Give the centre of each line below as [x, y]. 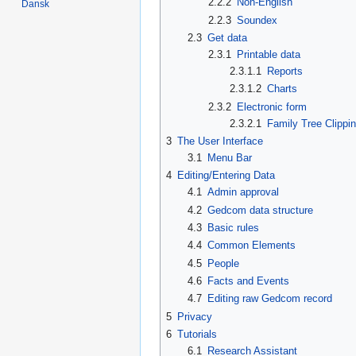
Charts [282, 89]
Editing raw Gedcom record [269, 299]
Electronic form [272, 106]
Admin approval [243, 192]
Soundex [257, 20]
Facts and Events [248, 281]
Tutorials [197, 334]
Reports [284, 71]
